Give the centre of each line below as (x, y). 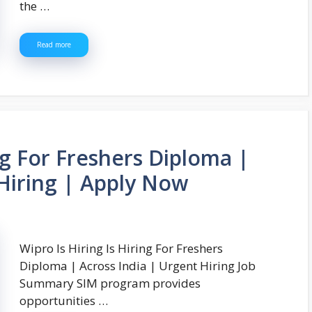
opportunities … (64, 300)
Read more (54, 44)
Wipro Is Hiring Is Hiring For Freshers (121, 248)
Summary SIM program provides (110, 283)
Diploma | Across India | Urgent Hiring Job (138, 265)
